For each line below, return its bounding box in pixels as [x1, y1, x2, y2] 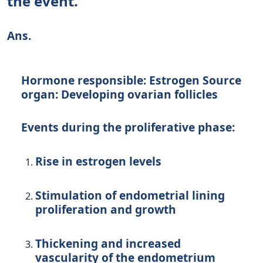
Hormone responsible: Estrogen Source [21, 72, 241, 89]
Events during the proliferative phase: [21, 119, 235, 136]
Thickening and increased [35, 235, 181, 252]
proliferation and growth [35, 201, 176, 218]
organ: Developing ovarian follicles [21, 86, 218, 103]
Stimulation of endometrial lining [35, 187, 225, 204]
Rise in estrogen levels [35, 153, 161, 170]
